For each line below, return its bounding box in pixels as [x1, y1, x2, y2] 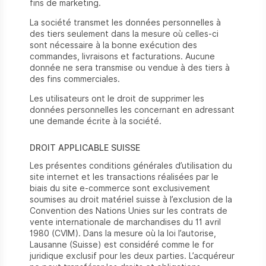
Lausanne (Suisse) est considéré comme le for [30, 240, 214, 249]
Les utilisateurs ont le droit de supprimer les [30, 94, 204, 103]
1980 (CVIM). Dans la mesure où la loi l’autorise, [30, 229, 216, 238]
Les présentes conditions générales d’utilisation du [30, 161, 232, 170]
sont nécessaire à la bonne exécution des [30, 40, 197, 50]
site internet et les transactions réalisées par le [30, 172, 218, 182]
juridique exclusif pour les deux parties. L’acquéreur [30, 251, 235, 261]
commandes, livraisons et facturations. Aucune [30, 52, 215, 61]
